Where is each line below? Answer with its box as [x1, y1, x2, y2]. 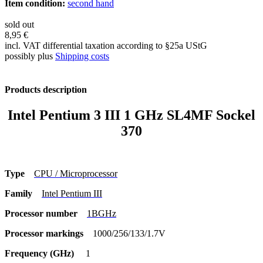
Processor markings [5, 228, 93, 239]
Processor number [5, 208, 87, 219]
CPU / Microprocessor [34, 168, 117, 179]
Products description [5, 85, 87, 95]
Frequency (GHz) [5, 248, 74, 259]
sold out [5, 19, 34, 29]
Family [5, 188, 42, 199]
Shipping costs [55, 50, 109, 61]
